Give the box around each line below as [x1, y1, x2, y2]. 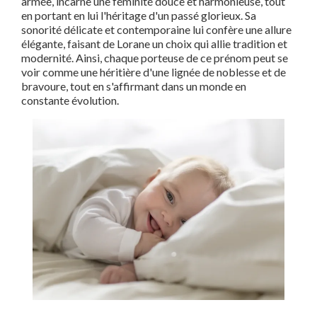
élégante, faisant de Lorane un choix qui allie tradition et [21, 37, 287, 50]
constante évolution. [21, 93, 119, 107]
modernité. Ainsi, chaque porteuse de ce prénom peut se [21, 51, 288, 64]
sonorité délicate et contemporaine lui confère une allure [21, 23, 292, 36]
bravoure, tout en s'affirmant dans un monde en [21, 79, 246, 93]
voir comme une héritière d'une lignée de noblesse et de [21, 65, 286, 79]
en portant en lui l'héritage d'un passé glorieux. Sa [21, 8, 256, 22]
